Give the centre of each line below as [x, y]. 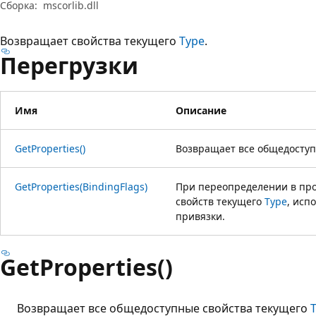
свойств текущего [220, 201]
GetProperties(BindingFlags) [81, 186]
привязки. [200, 216]
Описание [201, 110]
